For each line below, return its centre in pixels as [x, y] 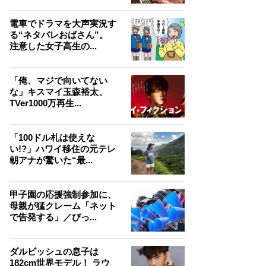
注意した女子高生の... [53, 46]
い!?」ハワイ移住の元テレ [63, 148]
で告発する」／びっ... [53, 217]
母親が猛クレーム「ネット [63, 205]
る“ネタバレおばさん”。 [59, 34]
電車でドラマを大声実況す [63, 23]
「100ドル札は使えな [52, 137]
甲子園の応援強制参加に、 [63, 194]
